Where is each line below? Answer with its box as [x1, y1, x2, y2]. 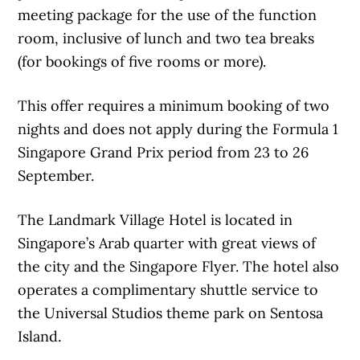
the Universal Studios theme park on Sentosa [18, 304, 324, 322]
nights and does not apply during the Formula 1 [18, 120, 339, 138]
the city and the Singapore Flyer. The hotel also [18, 257, 340, 276]
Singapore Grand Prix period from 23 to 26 [18, 143, 309, 162]
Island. [18, 327, 62, 346]
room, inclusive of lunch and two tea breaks [18, 29, 315, 47]
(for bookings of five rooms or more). [18, 52, 267, 71]
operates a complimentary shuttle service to [18, 280, 319, 299]
